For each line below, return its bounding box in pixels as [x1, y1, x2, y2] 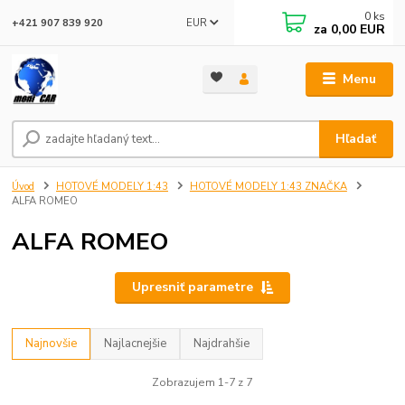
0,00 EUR [327, 21, 386, 38]
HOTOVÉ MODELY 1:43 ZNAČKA [189, 180, 347, 194]
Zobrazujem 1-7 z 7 [152, 374, 253, 390]
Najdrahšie [193, 335, 250, 353]
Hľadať [335, 130, 377, 148]
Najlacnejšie [104, 335, 167, 353]
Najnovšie [25, 335, 78, 353]
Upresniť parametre [131, 278, 253, 297]
